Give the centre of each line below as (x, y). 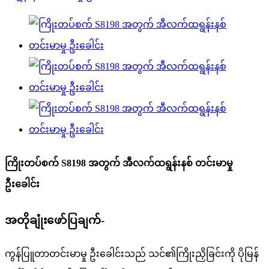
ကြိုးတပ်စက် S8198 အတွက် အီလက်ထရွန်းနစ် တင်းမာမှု (119, 163)
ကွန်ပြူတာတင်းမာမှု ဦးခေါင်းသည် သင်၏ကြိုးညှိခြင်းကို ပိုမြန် (132, 254)
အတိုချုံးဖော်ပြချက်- (55, 220)
